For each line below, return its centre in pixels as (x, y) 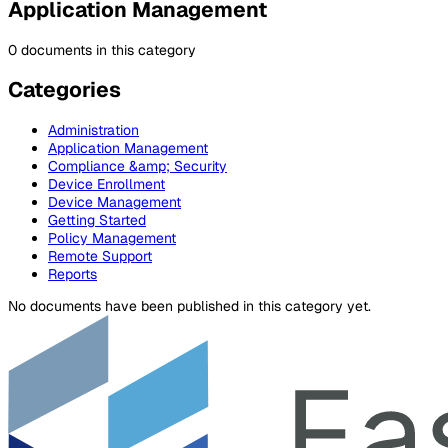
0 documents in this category (102, 49)
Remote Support (100, 255)
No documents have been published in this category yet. (189, 305)
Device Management (114, 201)
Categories (64, 90)
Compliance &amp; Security (137, 165)
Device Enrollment (106, 183)
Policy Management (112, 237)
